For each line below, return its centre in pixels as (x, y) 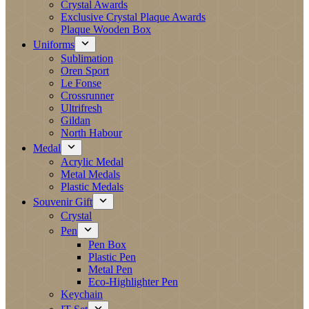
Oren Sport (85, 71)
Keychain (82, 294)
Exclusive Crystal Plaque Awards (133, 17)
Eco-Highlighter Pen (133, 282)
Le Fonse (81, 83)
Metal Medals (90, 174)
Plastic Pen (112, 257)
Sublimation (87, 58)
